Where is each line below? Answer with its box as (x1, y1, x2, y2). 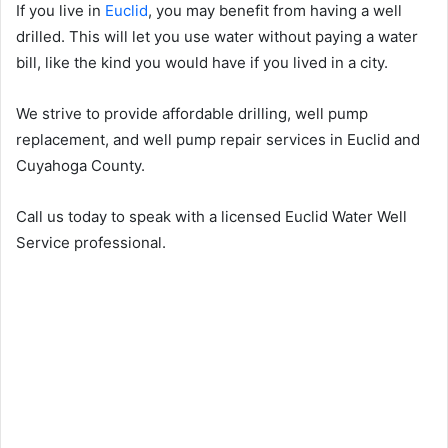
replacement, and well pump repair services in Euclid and (16, 129, 420, 149)
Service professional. (16, 232, 166, 252)
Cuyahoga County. (16, 155, 145, 175)
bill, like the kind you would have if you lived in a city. (16, 52, 388, 72)
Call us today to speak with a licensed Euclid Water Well (16, 206, 407, 226)
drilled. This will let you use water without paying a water (16, 26, 418, 46)
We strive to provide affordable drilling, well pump (16, 103, 368, 123)
